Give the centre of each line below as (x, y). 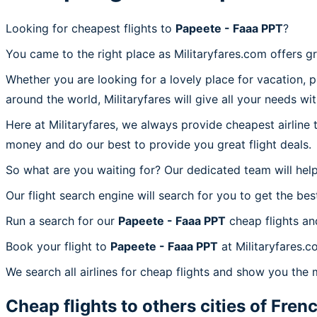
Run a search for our (62, 220)
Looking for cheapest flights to (91, 28)
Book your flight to (58, 246)
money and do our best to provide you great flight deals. (158, 144)
